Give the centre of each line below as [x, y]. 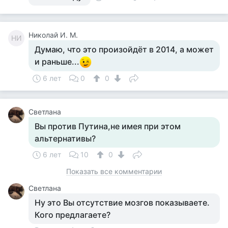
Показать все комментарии [114, 171]
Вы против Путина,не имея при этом [108, 126]
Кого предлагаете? [73, 215]
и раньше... [57, 62]
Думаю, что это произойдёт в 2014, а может [124, 49]
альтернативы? [65, 138]
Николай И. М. [53, 35]
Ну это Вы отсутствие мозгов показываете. [122, 203]
